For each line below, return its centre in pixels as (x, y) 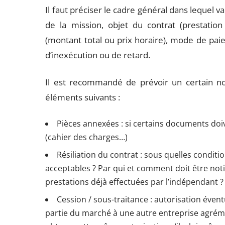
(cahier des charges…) (87, 137)
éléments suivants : (83, 97)
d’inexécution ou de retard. (98, 55)
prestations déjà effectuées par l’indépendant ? (135, 182)
